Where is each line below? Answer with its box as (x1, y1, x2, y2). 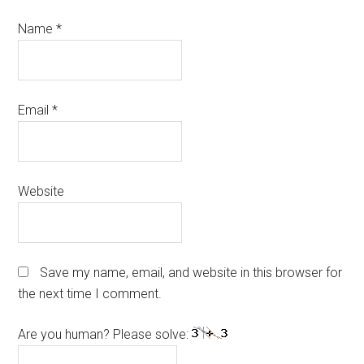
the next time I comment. (18, 285, 162, 301)
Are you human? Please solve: (18, 326, 193, 342)
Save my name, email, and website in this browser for (40, 264, 343, 280)
